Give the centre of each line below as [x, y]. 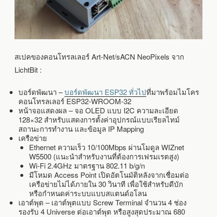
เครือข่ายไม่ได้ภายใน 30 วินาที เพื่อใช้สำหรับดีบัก [106, 184]
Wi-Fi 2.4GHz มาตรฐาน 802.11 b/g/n [87, 165]
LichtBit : [28, 70]
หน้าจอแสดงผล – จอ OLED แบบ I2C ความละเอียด [98, 110]
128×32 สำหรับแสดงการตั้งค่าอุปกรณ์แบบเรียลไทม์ [99, 119]
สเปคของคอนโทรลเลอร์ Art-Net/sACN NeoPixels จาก [99, 57]
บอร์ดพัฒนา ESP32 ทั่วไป [105, 92]
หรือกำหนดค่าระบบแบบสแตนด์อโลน [88, 193]
